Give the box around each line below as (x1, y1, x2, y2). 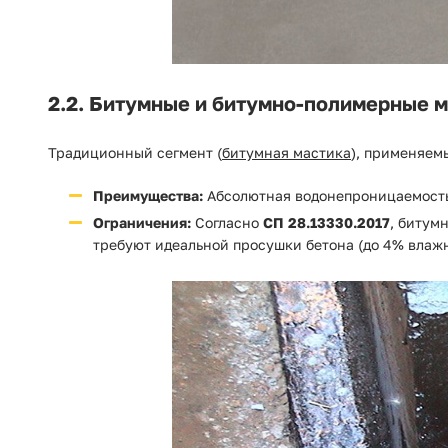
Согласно (191, 214, 263, 231)
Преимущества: (93, 187, 203, 204)
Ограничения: (93, 214, 191, 231)
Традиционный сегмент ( (48, 144, 222, 161)
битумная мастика (222, 144, 351, 161)
